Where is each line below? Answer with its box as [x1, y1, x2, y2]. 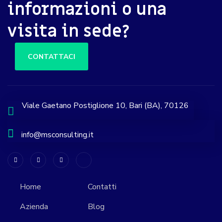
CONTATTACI [28, 52, 75, 61]
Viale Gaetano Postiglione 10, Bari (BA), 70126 [22, 100, 189, 111]
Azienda [20, 201, 48, 213]
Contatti [88, 181, 116, 193]
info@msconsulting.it [21, 129, 94, 141]
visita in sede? [7, 20, 130, 43]
